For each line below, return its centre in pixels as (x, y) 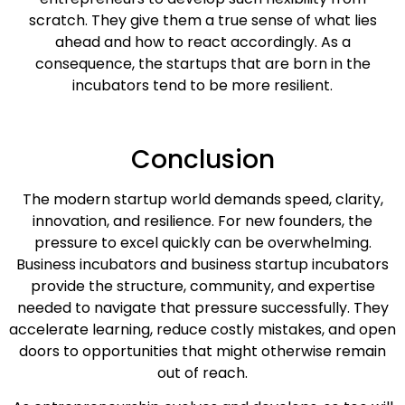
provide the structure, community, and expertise (202, 286)
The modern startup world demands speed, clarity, (202, 199)
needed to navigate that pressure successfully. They (202, 307)
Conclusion (202, 159)
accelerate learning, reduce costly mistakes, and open (202, 329)
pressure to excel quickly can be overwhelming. (202, 242)
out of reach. (202, 372)
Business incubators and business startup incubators (202, 264)
